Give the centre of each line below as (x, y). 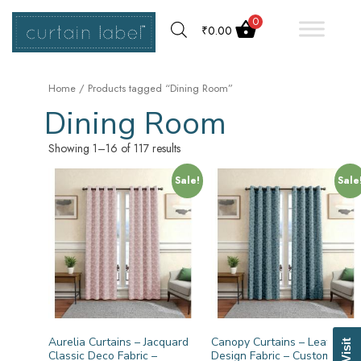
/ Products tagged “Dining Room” (154, 88)
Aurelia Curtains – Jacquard (118, 342)
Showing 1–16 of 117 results (114, 148)
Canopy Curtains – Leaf (270, 342)
